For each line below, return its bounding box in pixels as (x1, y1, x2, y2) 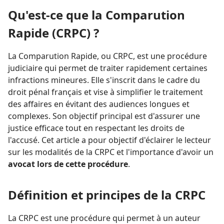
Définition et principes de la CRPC (8, 186, 205, 203)
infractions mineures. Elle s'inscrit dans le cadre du (8, 74, 200, 85)
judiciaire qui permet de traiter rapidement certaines (8, 62, 207, 73)
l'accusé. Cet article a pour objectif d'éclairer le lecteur (8, 134, 211, 145)
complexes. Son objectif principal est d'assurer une (8, 110, 200, 121)
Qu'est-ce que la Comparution (8, 6, 185, 23)
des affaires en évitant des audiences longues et (8, 98, 189, 109)
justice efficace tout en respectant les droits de (8, 122, 184, 133)
